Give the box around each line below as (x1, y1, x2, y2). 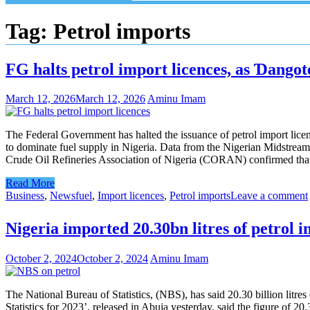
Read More (6, 176, 55, 189)
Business (6, 189, 44, 201)
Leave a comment (230, 189, 308, 201)
